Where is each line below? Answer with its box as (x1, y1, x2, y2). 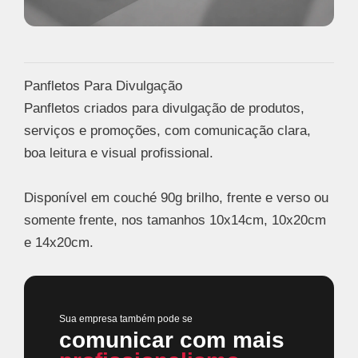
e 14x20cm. (24, 234, 93, 250)
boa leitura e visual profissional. (24, 145, 213, 161)
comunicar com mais (59, 327, 284, 352)
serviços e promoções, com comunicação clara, (24, 123, 311, 139)
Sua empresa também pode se (59, 312, 193, 324)
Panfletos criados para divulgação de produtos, (24, 101, 304, 117)
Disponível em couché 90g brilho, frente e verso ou (24, 189, 328, 205)
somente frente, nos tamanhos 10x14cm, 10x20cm (24, 212, 326, 228)
